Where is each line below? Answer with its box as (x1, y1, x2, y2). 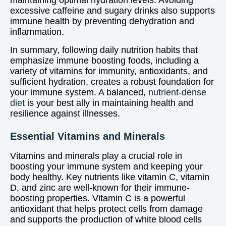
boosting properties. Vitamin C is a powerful (10, 193, 185, 203)
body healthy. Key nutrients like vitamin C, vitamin (10, 172, 209, 182)
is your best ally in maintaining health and (25, 98, 193, 108)
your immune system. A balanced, (10, 87, 148, 97)
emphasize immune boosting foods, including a (10, 55, 199, 66)
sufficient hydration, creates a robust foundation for (10, 77, 214, 87)
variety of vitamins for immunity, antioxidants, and (10, 66, 208, 76)
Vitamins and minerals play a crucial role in (10, 151, 182, 161)
